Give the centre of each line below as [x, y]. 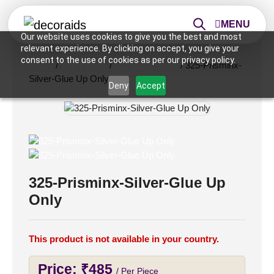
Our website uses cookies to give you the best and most [131, 37]
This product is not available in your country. [124, 239]
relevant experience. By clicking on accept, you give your [130, 48]
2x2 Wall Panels [146, 65]
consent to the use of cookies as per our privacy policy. [128, 60]
